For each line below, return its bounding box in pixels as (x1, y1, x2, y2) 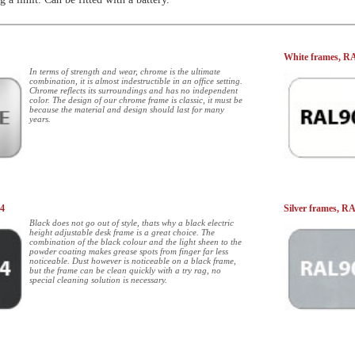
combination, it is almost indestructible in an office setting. (29, 76, 242, 86)
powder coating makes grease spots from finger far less (29, 246, 228, 256)
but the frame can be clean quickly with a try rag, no (29, 265, 221, 275)
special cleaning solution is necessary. (29, 275, 167, 284)
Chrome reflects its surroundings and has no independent (29, 86, 238, 95)
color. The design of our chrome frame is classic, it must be (29, 95, 242, 105)
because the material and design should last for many (29, 105, 224, 114)
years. (29, 114, 51, 124)
